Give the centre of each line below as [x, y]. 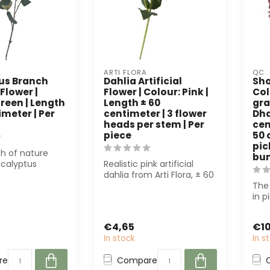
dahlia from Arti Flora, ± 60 [159, 175]
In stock [119, 238]
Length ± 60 [132, 103]
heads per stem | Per [154, 125]
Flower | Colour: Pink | [156, 92]
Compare [137, 261]
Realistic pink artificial [148, 164]
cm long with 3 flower [149, 186]
